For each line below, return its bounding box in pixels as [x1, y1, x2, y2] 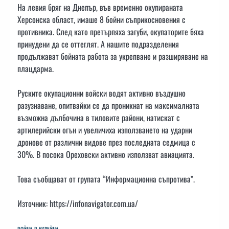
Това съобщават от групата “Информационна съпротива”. [17, 172, 195, 185]
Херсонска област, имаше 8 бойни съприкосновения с [17, 13, 186, 26]
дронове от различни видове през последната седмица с [17, 135, 195, 148]
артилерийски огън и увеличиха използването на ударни [17, 123, 192, 136]
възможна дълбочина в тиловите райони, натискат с [17, 111, 180, 124]
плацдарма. [17, 62, 54, 75]
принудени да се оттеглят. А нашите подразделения [17, 37, 179, 50]
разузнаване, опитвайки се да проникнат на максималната [17, 99, 199, 111]
